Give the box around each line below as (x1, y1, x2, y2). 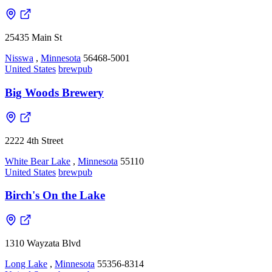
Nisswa (5, 53, 33, 64)
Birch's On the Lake (5, 189, 105, 202)
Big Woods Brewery (5, 86, 104, 99)
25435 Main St (5, 32, 62, 43)
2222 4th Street (5, 135, 63, 146)
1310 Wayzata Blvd (5, 238, 81, 249)
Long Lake (5, 259, 47, 270)
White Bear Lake (5, 155, 70, 166)
